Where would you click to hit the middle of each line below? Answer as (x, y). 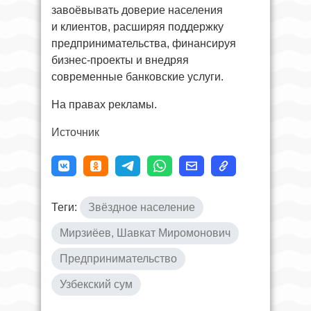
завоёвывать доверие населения (137, 10)
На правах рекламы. (104, 104)
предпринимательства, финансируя (144, 43)
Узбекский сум (96, 284)
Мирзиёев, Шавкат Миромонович (145, 233)
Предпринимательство (118, 259)
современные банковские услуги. (137, 77)
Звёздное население (142, 207)
